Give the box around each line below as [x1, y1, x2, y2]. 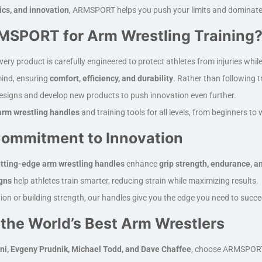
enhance [124, 159, 159, 168]
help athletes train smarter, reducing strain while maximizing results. [11, 176, 258, 185]
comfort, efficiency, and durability [49, 74, 173, 83]
